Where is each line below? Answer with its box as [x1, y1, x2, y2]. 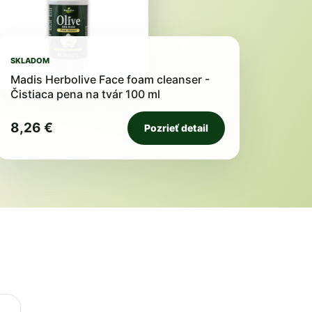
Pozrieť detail [143, 122, 208, 134]
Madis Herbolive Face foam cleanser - [10, 72, 210, 86]
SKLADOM [10, 56, 49, 65]
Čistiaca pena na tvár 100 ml [10, 87, 160, 101]
